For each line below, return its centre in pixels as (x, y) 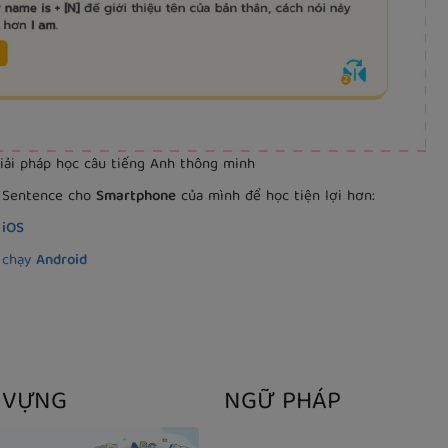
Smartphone (136, 197)
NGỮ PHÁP (282, 403)
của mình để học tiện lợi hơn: (278, 197)
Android (63, 261)
